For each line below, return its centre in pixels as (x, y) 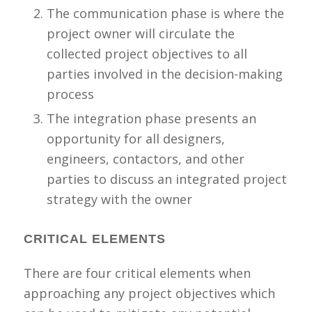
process (70, 94)
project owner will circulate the (140, 34)
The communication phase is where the (165, 14)
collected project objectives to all (147, 54)
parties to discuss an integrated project (166, 179)
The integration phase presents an (151, 119)
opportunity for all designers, (135, 139)
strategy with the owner (119, 200)
